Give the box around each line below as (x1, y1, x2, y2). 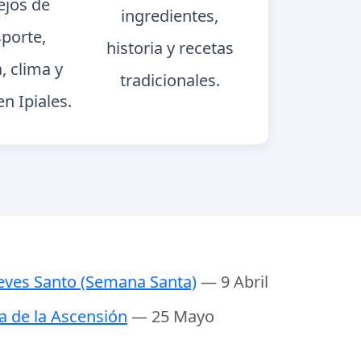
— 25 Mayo (131, 305, 214, 328)
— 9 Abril (201, 271, 268, 293)
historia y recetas (106, 36, 234, 59)
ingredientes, (121, 4, 219, 27)
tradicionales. (119, 68, 220, 91)
